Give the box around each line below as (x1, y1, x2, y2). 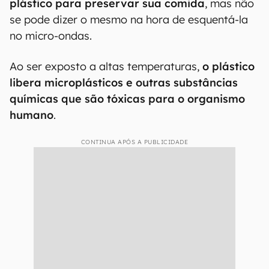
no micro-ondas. (10, 29, 95, 43)
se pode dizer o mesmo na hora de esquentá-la (10, 13, 248, 26)
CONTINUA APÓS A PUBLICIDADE (80, 138, 189, 146)
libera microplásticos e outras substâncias (10, 76, 238, 89)
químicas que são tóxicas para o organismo (10, 92, 245, 106)
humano (10, 108, 53, 122)
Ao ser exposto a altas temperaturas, (10, 59, 202, 73)
